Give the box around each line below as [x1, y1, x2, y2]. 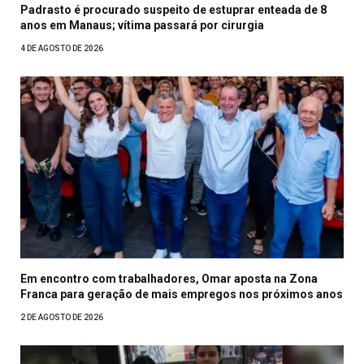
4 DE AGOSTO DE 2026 [20, 44, 103, 54]
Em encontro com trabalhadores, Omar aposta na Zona [20, 272, 318, 286]
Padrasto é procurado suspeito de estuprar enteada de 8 [20, 3, 327, 17]
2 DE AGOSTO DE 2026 [20, 313, 103, 323]
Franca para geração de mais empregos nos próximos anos [20, 288, 343, 301]
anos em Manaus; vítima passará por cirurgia [20, 19, 264, 32]
